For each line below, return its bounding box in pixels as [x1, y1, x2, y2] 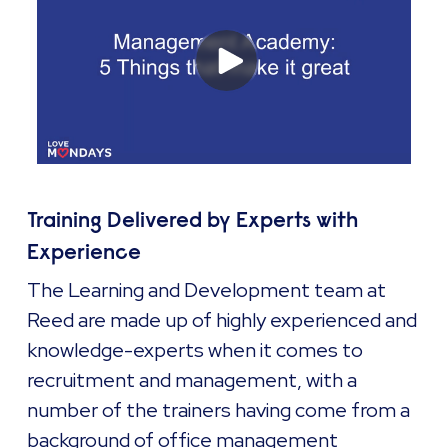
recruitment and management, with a [27, 366, 358, 393]
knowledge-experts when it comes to [27, 336, 364, 363]
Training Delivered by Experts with [27, 205, 359, 234]
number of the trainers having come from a [27, 396, 411, 423]
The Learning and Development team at [27, 276, 387, 303]
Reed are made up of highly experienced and [27, 306, 418, 333]
